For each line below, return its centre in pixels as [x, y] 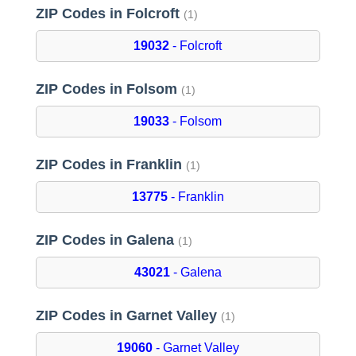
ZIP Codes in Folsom [108, 89]
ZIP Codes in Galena [106, 240]
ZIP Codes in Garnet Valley [128, 316]
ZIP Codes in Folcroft [109, 14]
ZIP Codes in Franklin [110, 165]
